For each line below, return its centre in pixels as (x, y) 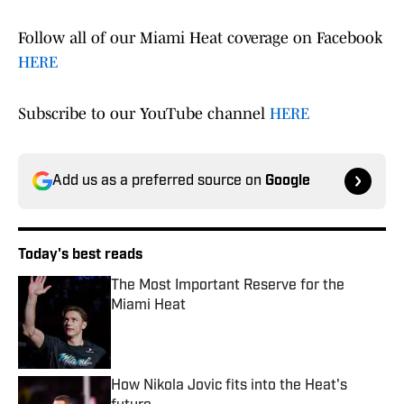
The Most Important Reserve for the (228, 286)
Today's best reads (80, 256)
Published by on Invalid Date (192, 323)
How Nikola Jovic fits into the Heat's (229, 386)
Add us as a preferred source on (159, 182)
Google (288, 182)
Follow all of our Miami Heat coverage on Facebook (200, 38)
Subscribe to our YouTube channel (144, 114)
